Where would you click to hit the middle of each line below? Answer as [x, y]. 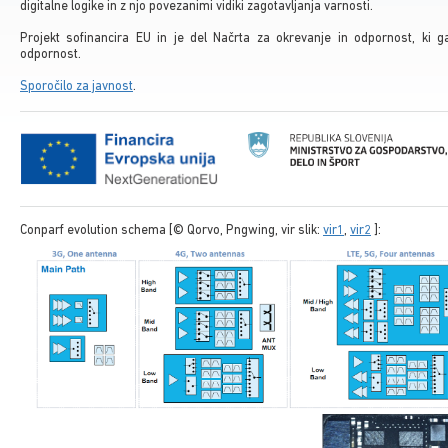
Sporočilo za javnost [76, 86]
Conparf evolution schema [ [96, 231]
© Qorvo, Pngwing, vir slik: [248, 231]
